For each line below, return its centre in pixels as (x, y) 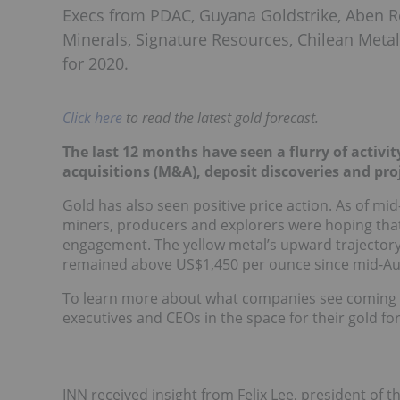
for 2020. (96, 63)
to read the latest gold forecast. (222, 118)
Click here (92, 118)
